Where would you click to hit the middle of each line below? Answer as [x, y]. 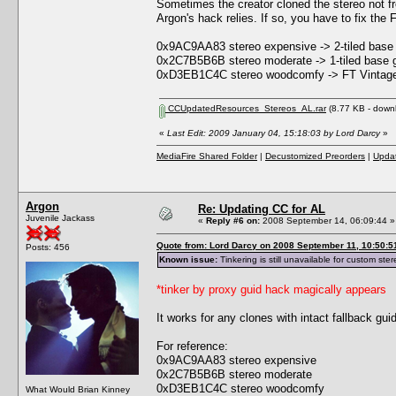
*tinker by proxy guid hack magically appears [271, 289]
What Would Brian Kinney [78, 389]
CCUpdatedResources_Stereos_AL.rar [246, 108]
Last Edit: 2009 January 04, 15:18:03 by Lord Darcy [274, 133]
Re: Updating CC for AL [262, 209]
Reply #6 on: [233, 220]
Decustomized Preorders [315, 156]
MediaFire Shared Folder [207, 156]
